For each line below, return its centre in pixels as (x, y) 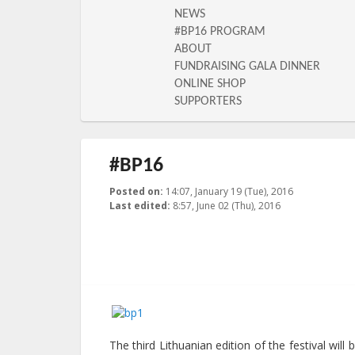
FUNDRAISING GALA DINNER (247, 67)
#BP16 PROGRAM (220, 32)
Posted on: (136, 191)
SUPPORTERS (208, 101)
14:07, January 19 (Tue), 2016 (229, 191)
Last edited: (140, 206)
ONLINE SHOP (210, 84)
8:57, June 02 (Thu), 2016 (227, 206)
